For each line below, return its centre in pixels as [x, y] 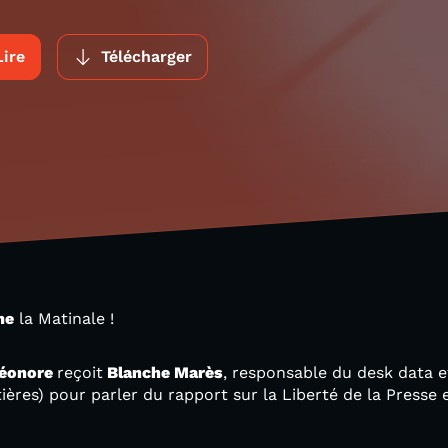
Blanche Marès [163, 372]
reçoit [80, 372]
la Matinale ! [66, 318]
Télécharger [146, 56]
